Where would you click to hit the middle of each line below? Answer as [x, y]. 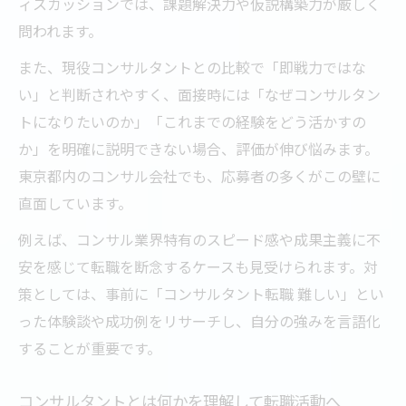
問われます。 [60, 30]
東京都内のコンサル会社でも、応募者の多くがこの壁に [199, 175]
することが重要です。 [90, 348]
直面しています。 [75, 203]
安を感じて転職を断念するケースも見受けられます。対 [198, 266]
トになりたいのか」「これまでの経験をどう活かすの [192, 121]
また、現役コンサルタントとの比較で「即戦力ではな [192, 67]
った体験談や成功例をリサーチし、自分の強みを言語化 [199, 320]
